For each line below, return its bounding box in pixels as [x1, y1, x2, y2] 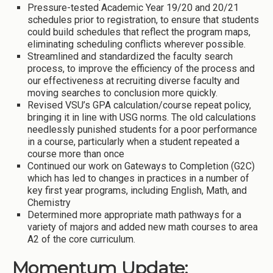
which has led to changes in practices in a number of [27, 172, 249, 185]
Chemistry [27, 197, 71, 209]
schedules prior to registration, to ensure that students [27, 14, 259, 26]
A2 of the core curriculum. [27, 233, 135, 246]
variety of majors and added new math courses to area [27, 221, 258, 233]
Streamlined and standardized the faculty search [27, 51, 233, 63]
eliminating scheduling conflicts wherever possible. [27, 38, 246, 51]
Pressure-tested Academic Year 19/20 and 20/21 [27, 2, 239, 14]
